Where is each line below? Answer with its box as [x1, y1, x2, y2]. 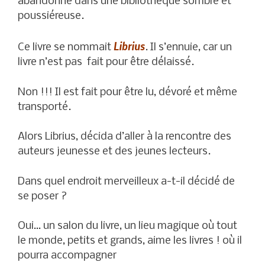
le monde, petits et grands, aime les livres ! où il [18, 235, 242, 247]
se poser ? [18, 190, 67, 202]
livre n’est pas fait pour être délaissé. [18, 57, 194, 69]
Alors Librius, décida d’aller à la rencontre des [18, 131, 231, 143]
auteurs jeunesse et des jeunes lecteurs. [18, 146, 211, 158]
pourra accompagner [18, 250, 117, 262]
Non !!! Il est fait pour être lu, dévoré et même [18, 86, 237, 98]
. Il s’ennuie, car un [145, 42, 232, 54]
